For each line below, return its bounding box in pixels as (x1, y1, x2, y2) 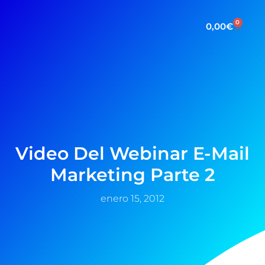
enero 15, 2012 (101, 192, 164, 204)
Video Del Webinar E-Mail (15, 142, 250, 164)
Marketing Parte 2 (50, 163, 215, 186)
